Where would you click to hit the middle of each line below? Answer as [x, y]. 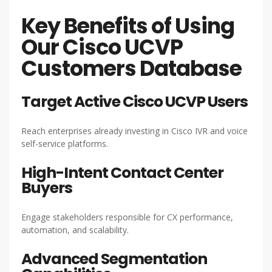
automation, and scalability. [75, 230]
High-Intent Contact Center [122, 173]
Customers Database [131, 69]
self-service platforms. [65, 144]
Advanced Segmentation [114, 259]
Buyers [47, 188]
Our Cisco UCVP [102, 47]
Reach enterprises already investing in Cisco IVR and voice [134, 131]
